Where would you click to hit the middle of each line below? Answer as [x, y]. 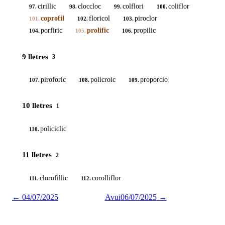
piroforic [53, 80]
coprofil [52, 19]
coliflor [179, 7]
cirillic [47, 7]
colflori [133, 7]
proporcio [154, 80]
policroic [103, 80]
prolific [98, 31]
